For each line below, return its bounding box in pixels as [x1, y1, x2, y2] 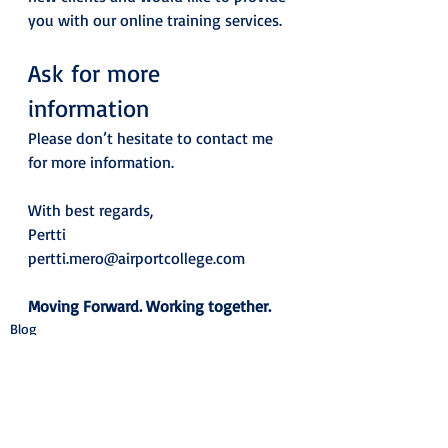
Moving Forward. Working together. [28, 295, 271, 316]
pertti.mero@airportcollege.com [28, 247, 245, 268]
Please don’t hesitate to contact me [28, 127, 277, 148]
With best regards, [28, 199, 157, 220]
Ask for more [28, 57, 167, 88]
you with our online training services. [28, 9, 286, 30]
